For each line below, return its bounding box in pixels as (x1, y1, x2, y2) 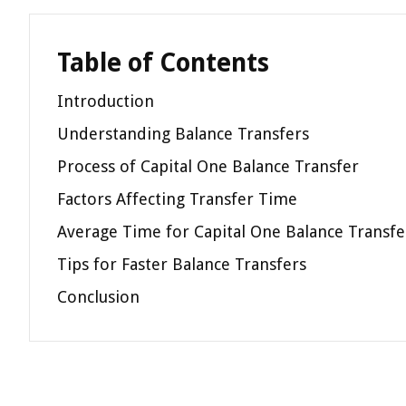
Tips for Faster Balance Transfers (57, 255, 306, 274)
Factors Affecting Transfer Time (57, 189, 297, 208)
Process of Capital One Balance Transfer (57, 157, 359, 176)
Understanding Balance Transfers (57, 124, 309, 143)
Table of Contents (57, 48, 269, 78)
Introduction (57, 92, 154, 111)
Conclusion (57, 287, 140, 306)
